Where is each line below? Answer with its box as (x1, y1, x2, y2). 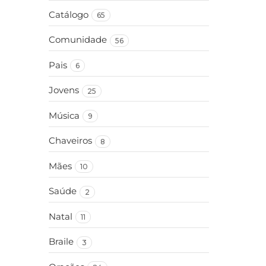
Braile (49, 236, 74, 247)
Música (49, 110, 80, 121)
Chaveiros (49, 135, 92, 146)
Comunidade (49, 34, 107, 45)
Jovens (49, 85, 79, 96)
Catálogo (49, 9, 88, 20)
